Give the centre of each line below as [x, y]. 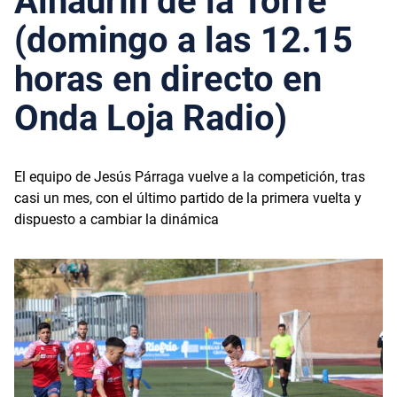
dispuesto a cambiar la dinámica [117, 219]
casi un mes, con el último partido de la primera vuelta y [188, 198]
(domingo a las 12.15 [183, 40]
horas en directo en [168, 79]
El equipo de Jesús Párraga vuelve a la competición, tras [190, 176]
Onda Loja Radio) [151, 118]
